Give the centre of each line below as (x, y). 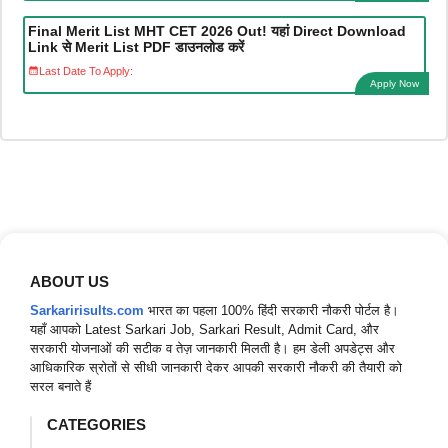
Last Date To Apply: (85, 70)
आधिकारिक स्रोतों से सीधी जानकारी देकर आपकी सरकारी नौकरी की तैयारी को (216, 367)
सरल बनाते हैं (60, 386)
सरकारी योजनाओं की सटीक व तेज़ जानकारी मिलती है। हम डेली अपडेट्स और (212, 348)
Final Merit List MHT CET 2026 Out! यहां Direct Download (216, 31)
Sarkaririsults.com (87, 310)
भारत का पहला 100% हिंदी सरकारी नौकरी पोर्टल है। (273, 310)
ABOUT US (69, 281)
